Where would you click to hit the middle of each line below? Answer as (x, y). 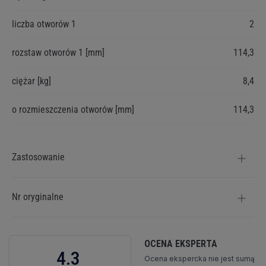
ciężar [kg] (31, 81)
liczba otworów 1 (44, 24)
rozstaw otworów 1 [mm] (58, 53)
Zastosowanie (38, 157)
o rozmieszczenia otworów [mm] (73, 110)
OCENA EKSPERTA (181, 244)
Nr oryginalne (38, 197)
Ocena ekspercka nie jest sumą (199, 259)
